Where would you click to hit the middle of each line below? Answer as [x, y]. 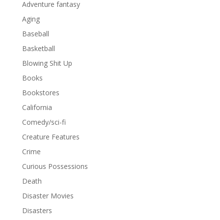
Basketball [38, 48]
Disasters [37, 210]
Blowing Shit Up [47, 63]
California [37, 107]
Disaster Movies [48, 196]
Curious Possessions [55, 166]
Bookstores [41, 93]
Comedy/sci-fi [44, 122]
